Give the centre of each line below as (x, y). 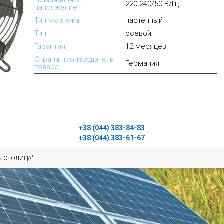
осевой (138, 33)
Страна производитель (74, 59)
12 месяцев (146, 46)
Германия (142, 63)
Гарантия (50, 46)
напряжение (56, 7)
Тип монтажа (57, 20)
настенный (144, 20)
